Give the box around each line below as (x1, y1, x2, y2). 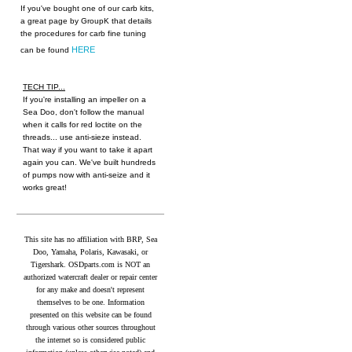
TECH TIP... (23, 82, 65, 91)
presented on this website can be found (29, 310, 152, 319)
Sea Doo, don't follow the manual (23, 108, 144, 116)
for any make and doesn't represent (36, 285, 145, 294)
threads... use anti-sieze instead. (23, 133, 141, 141)
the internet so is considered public (35, 335, 145, 344)
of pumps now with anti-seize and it (23, 170, 150, 179)
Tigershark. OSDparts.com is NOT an (31, 260, 150, 269)
